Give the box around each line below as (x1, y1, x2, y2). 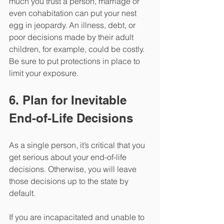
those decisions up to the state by (9, 176, 130, 186)
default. (9, 188, 37, 198)
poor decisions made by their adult (9, 32, 135, 42)
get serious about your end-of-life (9, 152, 128, 162)
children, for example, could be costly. (9, 44, 146, 54)
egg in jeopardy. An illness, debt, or (9, 20, 137, 30)
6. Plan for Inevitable (9, 93, 130, 107)
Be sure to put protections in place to (9, 56, 142, 66)
